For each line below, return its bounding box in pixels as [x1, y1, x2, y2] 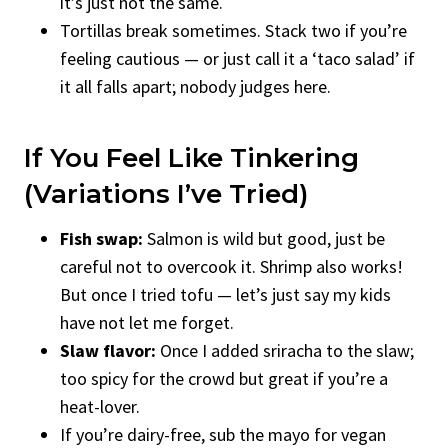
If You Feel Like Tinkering [24, 141, 359, 174]
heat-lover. [60, 394, 140, 418]
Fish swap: [60, 226, 143, 250]
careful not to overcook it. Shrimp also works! [60, 254, 403, 278]
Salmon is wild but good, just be [143, 226, 385, 250]
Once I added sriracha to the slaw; [156, 338, 414, 362]
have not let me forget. [60, 310, 234, 334]
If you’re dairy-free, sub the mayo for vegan [60, 422, 386, 446]
